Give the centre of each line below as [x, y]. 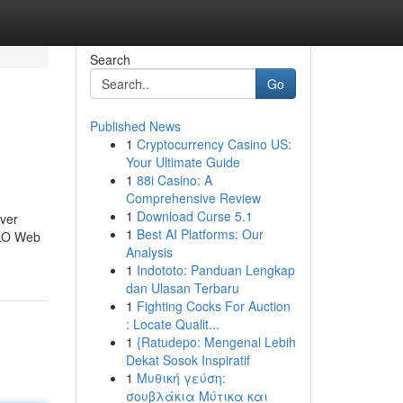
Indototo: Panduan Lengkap [215, 270]
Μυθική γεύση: [181, 378]
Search [110, 59]
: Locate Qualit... [172, 324]
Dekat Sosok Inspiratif [188, 360]
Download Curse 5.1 [194, 216]
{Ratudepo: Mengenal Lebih [216, 342]
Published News [135, 126]
